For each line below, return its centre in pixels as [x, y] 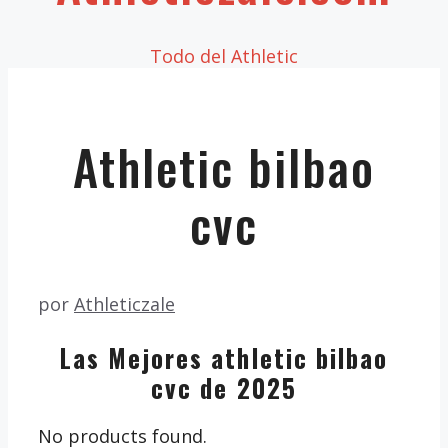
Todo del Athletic [224, 56]
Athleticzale [124, 303]
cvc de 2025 [224, 387]
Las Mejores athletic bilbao [224, 357]
